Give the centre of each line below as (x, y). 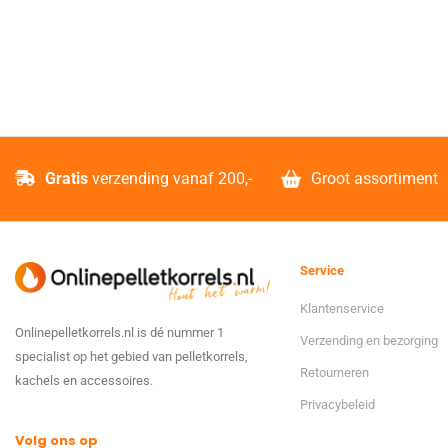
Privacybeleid (337, 405)
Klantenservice (342, 309)
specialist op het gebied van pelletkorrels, (131, 357)
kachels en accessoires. (84, 381)
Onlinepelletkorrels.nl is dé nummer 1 (119, 333)
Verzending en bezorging (369, 341)
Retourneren (334, 373)
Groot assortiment (374, 179)
